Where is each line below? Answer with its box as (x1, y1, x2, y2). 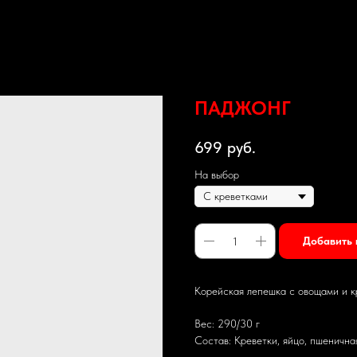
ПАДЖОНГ (194, 96, 291, 120)
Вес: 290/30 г (194, 317, 260, 331)
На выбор (194, 168, 239, 182)
